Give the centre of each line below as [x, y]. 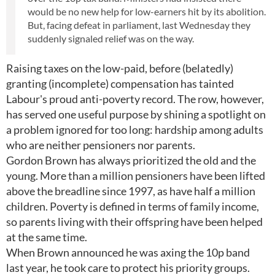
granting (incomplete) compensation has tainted [120, 83]
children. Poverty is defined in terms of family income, [133, 206]
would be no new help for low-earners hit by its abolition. [147, 11]
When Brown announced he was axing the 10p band [128, 252]
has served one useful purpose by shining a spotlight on [136, 114]
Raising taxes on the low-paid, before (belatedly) [120, 68]
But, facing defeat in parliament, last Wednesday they [139, 25]
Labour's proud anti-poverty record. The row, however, [135, 99]
